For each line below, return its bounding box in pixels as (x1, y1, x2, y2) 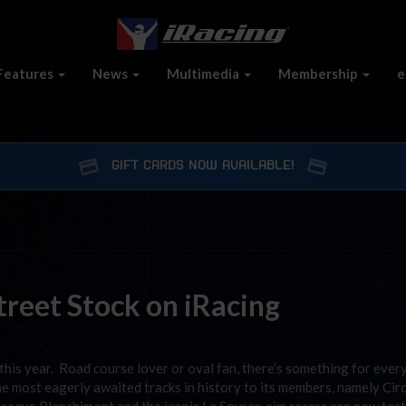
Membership (278, 64, 361, 82)
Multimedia (167, 64, 242, 82)
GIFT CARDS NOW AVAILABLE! (111, 159, 295, 172)
